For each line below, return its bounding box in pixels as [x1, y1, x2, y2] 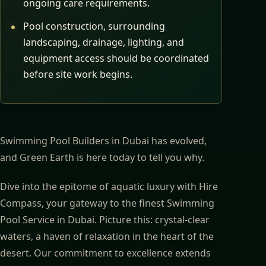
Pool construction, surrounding [23, 20, 166, 33]
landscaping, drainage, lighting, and [23, 36, 185, 49]
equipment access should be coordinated [23, 52, 210, 65]
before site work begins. [23, 68, 133, 81]
